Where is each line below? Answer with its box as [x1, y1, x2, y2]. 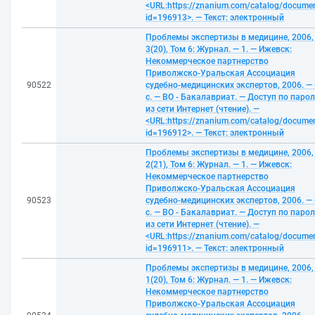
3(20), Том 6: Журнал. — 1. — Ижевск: [146, 44, 292, 54]
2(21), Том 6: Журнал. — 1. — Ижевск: [146, 160, 292, 169]
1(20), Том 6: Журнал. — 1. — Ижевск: [146, 275, 292, 285]
